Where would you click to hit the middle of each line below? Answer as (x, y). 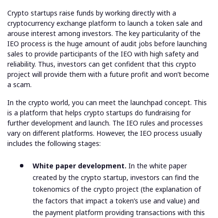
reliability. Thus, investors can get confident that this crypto (102, 64)
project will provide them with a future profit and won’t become (108, 74)
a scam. (19, 85)
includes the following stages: (54, 144)
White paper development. (81, 166)
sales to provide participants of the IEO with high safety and (103, 54)
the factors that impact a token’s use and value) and (116, 201)
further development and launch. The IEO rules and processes (105, 123)
